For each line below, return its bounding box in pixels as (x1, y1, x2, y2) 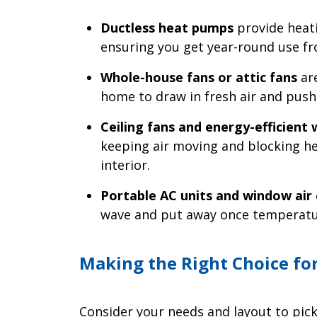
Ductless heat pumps (100, 19, 234, 37)
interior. (100, 156, 150, 174)
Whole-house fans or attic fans (100, 69, 297, 86)
